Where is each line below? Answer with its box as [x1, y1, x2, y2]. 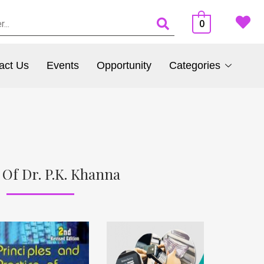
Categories [169, 60, 220, 72]
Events [46, 60, 79, 72]
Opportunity [96, 60, 151, 72]
